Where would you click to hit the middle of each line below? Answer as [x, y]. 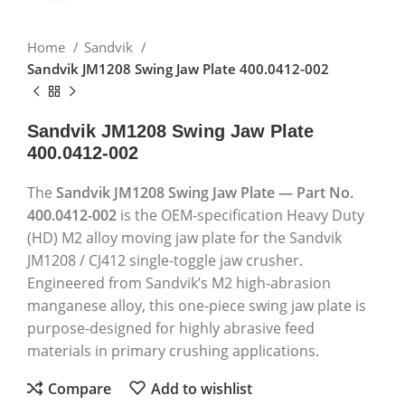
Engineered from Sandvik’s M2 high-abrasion [179, 283]
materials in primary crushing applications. [173, 351]
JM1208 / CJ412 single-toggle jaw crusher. [165, 260]
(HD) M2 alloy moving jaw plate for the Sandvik [184, 238]
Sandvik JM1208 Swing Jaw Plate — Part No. [205, 193]
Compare [80, 388]
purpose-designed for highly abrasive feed [171, 328]
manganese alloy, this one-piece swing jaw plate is [197, 306]
